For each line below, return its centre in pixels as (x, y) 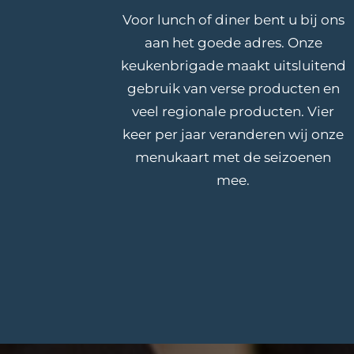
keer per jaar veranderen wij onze (233, 135)
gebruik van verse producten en (233, 89)
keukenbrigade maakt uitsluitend (233, 66)
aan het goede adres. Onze (233, 43)
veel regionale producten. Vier (233, 112)
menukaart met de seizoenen (233, 158)
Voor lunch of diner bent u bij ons (233, 20)
